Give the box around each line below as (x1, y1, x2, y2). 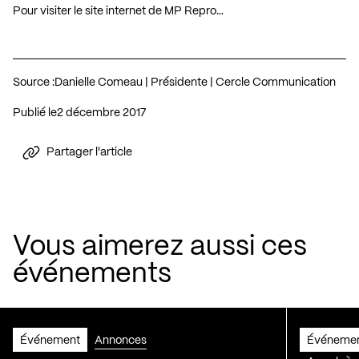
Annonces (95, 334, 147, 346)
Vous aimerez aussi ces (13, 233, 307, 260)
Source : (13, 76, 54, 88)
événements (13, 260, 171, 288)
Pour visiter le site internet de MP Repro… (13, 5, 224, 17)
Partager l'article (46, 147, 132, 159)
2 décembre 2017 (63, 107, 146, 119)
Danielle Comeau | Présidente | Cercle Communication (54, 76, 336, 88)
